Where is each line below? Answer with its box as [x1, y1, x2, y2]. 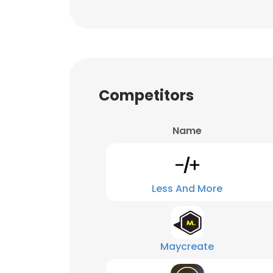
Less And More [152, 182, 222, 196]
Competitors [99, 85, 194, 105]
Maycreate [160, 239, 214, 253]
